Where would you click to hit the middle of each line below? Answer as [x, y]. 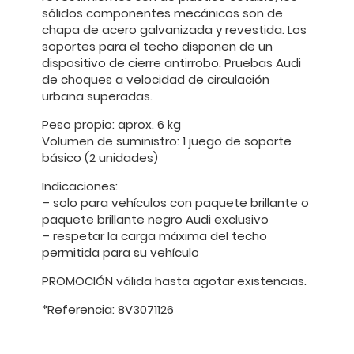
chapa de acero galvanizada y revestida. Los [174, 29]
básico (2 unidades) [100, 157]
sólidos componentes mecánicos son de [162, 13]
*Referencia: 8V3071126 [108, 309]
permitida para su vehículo [121, 252]
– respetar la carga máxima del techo [154, 235]
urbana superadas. [97, 96]
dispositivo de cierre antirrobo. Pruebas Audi [171, 62]
